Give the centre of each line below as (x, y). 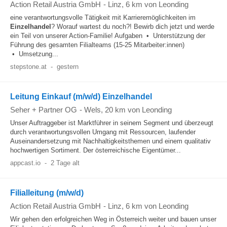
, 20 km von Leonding (136, 110)
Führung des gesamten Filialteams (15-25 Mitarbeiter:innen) (97, 45)
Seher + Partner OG (44, 110)
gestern (67, 67)
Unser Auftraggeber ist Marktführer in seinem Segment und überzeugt (112, 123)
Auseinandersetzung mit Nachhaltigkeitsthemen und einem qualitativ (110, 141)
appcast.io (25, 163)
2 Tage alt (65, 163)
